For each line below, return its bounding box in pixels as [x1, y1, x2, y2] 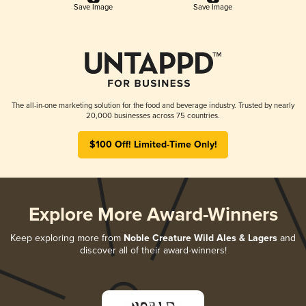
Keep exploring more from [10, 232, 124, 244]
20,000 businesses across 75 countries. [86, 111, 220, 120]
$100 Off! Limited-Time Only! [89, 138, 217, 151]
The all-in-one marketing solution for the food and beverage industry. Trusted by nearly [12, 100, 294, 110]
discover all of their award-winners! [79, 244, 227, 256]
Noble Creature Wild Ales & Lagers [124, 232, 277, 245]
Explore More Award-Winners [28, 203, 278, 227]
